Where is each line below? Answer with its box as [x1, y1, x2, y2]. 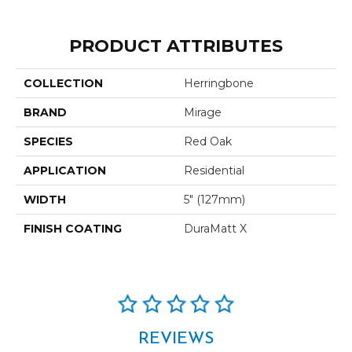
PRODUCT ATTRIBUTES [69, 35, 283, 57]
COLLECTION [24, 76, 103, 90]
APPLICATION [24, 163, 106, 178]
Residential [184, 163, 244, 178]
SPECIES [24, 134, 73, 148]
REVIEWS [138, 331, 214, 347]
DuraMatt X [184, 222, 247, 236]
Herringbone [184, 76, 254, 90]
